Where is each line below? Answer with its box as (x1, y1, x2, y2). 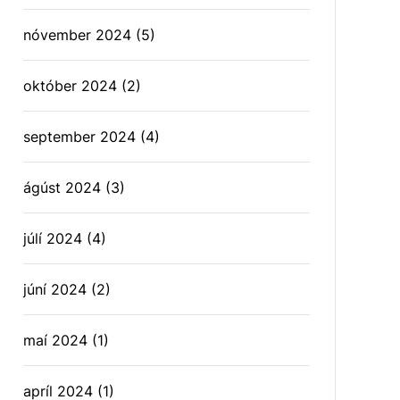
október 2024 (23, 77, 118, 95)
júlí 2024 (23, 229, 83, 247)
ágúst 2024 (23, 179, 102, 196)
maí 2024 (23, 331, 88, 349)
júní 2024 (23, 280, 87, 298)
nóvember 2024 (23, 26, 132, 44)
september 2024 (23, 128, 137, 146)
